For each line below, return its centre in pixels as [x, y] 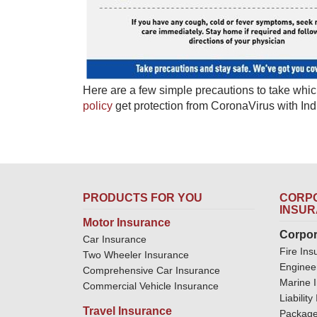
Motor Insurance [127, 223]
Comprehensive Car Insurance [151, 270]
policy [98, 106]
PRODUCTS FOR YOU [143, 198]
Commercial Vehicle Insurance [151, 286]
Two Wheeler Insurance [136, 255]
